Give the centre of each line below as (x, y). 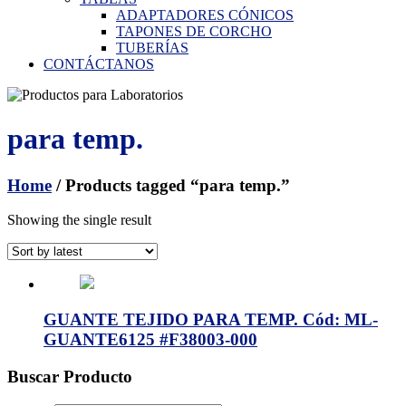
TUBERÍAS (152, 47)
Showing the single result (79, 220)
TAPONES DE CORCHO (194, 31)
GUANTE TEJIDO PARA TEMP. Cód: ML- (211, 320)
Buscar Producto (70, 376)
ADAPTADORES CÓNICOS (205, 14)
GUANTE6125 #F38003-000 (150, 340)
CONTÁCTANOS (99, 63)
